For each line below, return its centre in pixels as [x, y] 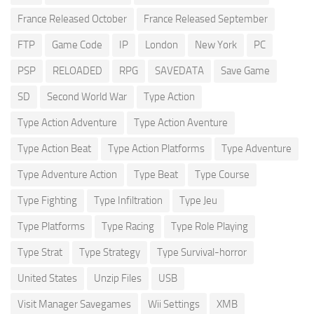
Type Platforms [51, 226]
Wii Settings [174, 304]
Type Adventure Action [67, 174]
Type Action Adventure [67, 122]
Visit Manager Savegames [74, 304]
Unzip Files [118, 278]
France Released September [206, 19]
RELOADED [77, 70]
